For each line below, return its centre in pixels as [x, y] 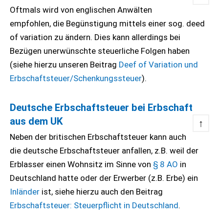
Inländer [26, 192]
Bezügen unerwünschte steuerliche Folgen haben [100, 51]
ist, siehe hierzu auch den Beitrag [102, 192]
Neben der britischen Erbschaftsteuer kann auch [98, 137]
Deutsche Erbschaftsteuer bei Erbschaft [101, 108]
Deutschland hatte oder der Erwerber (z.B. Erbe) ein [104, 178]
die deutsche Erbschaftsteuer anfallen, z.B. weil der [104, 151]
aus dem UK [36, 121]
